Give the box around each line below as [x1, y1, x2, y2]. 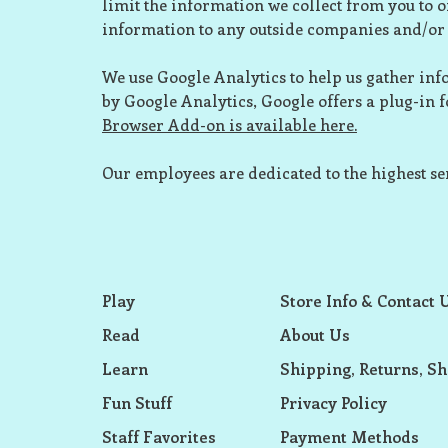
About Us [280, 324, 350, 345]
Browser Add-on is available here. [102, 114, 357, 135]
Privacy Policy [280, 392, 387, 413]
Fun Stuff [102, 392, 172, 413]
